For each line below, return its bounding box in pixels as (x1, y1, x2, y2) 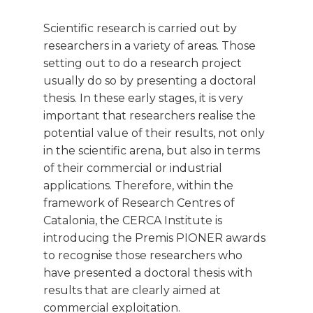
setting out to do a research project (43, 57, 242, 71)
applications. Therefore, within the (43, 179, 233, 193)
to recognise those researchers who (43, 249, 242, 263)
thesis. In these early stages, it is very (43, 92, 243, 105)
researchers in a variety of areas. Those (43, 39, 256, 53)
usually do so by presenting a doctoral (43, 74, 256, 88)
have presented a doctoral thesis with (43, 266, 252, 280)
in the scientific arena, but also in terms (43, 144, 260, 158)
